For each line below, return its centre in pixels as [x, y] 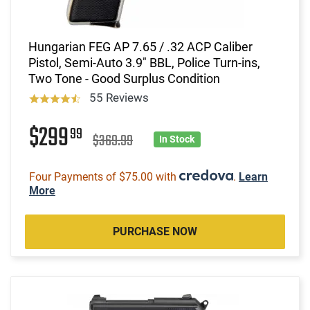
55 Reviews [119, 97]
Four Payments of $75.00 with [104, 176]
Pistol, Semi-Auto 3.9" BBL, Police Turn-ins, [144, 62]
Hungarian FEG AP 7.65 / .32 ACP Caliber [140, 46]
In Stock [177, 139]
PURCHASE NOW [155, 231]
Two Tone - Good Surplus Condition [124, 78]
